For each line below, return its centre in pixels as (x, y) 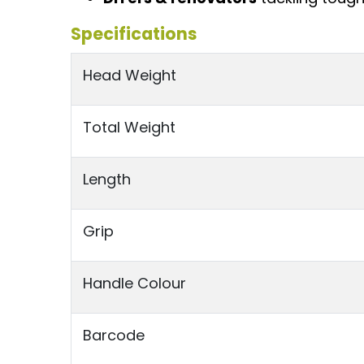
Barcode (113, 336)
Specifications (134, 34)
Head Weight (129, 76)
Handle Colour (134, 284)
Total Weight (129, 128)
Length (106, 180)
